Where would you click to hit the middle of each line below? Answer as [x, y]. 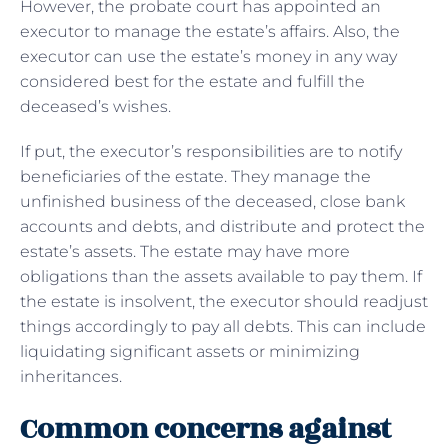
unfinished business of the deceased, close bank [212, 202]
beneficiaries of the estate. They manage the [195, 177]
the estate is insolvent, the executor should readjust [224, 302]
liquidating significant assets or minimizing [190, 352]
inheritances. [73, 377]
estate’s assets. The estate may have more [185, 252]
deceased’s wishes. [97, 107]
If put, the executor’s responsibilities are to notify [211, 152]
